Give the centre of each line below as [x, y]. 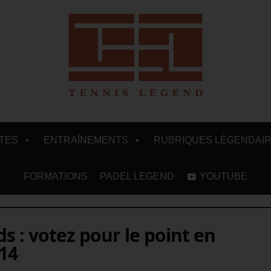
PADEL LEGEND [137, 176]
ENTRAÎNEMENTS [86, 140]
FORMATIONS [56, 176]
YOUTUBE [224, 176]
